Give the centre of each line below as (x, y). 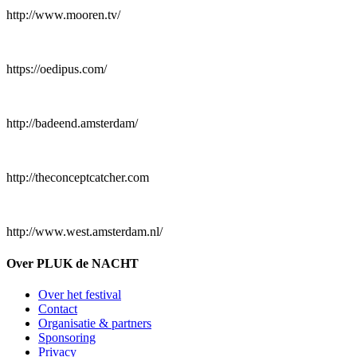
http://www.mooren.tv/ (63, 15)
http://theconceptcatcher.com (78, 178)
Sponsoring (67, 337)
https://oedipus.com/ (57, 69)
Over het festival (80, 294)
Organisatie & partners (95, 323)
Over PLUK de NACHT (73, 263)
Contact (58, 308)
